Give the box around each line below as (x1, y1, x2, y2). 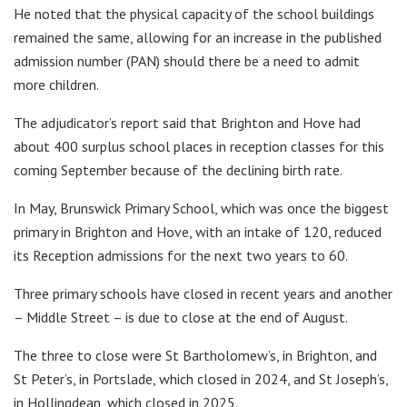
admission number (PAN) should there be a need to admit (14, 52, 360, 71)
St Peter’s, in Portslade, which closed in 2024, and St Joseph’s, (14, 370, 388, 389)
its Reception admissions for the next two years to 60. (14, 246, 348, 265)
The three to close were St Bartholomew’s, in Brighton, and (14, 346, 377, 365)
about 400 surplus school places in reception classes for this (14, 137, 384, 156)
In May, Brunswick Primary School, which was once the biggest (14, 199, 389, 218)
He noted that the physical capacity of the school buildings (14, 5, 374, 24)
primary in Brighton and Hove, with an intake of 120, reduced (14, 223, 382, 242)
